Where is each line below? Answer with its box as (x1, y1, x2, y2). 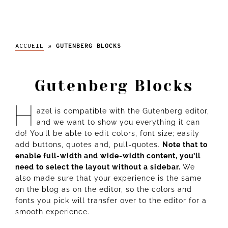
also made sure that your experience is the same (15, 174, 202, 182)
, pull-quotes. (109, 140, 162, 149)
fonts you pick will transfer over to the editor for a (15, 196, 207, 205)
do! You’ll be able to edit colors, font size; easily (15, 129, 199, 137)
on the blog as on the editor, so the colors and (15, 185, 192, 193)
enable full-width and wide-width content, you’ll (15, 151, 201, 160)
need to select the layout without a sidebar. (15, 162, 183, 171)
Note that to (162, 140, 208, 149)
